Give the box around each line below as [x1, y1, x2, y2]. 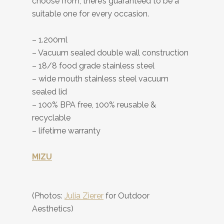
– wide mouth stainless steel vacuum [32, 74, 168, 83]
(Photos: [32, 191, 64, 200]
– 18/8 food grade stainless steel [32, 61, 154, 70]
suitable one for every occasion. [32, 9, 149, 18]
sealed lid [32, 87, 67, 96]
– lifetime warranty [32, 126, 100, 135]
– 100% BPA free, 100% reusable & [32, 100, 156, 109]
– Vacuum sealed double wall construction [32, 48, 188, 57]
